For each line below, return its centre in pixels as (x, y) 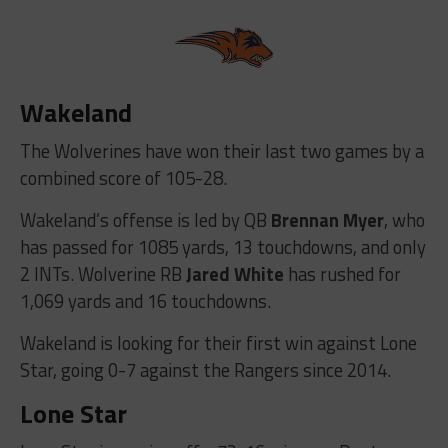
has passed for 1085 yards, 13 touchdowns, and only (222, 246)
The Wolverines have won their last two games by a (221, 150)
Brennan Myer (327, 219)
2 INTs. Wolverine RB (102, 273)
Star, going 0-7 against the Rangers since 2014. (205, 369)
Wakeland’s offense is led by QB (145, 219)
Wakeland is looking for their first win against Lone (218, 342)
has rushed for (342, 273)
